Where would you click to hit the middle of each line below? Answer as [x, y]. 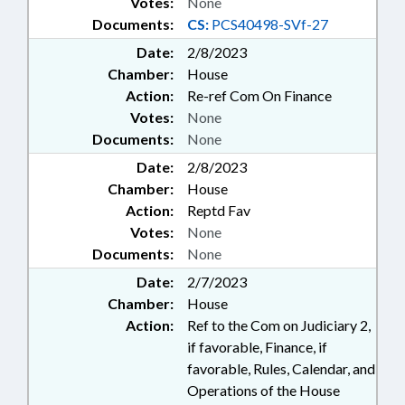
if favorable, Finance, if [257, 347]
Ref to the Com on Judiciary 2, [279, 325]
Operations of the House [264, 390]
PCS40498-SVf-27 [268, 24]
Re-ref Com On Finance [259, 95]
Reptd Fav [219, 210]
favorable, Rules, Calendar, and [281, 368]
